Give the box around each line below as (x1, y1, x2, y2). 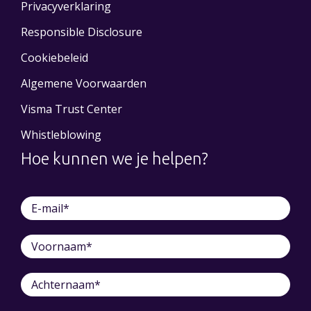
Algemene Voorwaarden (21, 75, 146, 91)
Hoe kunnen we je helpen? (21, 149, 208, 167)
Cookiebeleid (21, 49, 88, 65)
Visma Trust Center (21, 101, 122, 117)
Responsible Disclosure (21, 24, 142, 40)
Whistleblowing (21, 126, 101, 142)
